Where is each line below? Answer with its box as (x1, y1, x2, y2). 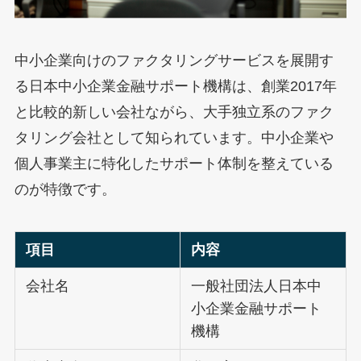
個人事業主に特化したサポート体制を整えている (14, 155, 334, 172)
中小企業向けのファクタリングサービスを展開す (14, 52, 334, 68)
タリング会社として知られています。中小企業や (14, 129, 334, 146)
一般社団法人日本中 (191, 277, 322, 294)
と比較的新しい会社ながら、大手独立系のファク (14, 103, 334, 120)
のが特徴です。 (14, 180, 116, 197)
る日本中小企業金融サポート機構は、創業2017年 (14, 77, 337, 94)
